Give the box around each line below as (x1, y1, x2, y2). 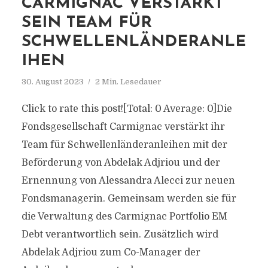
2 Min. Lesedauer (95, 77, 162, 86)
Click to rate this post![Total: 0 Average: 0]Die (21, 103, 232, 114)
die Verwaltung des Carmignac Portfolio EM (21, 211, 227, 222)
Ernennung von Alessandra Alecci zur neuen (21, 175, 235, 186)
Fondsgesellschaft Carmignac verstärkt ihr (21, 121, 225, 132)
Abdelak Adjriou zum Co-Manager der (21, 247, 200, 258)
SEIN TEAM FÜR (21, 15, 152, 31)
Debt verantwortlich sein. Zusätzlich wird (21, 229, 218, 240)
